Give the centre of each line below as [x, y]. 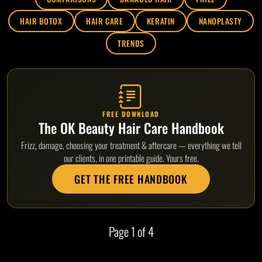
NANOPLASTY [220, 21]
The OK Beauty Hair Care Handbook [131, 127]
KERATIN [161, 21]
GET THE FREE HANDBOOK [131, 179]
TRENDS [131, 43]
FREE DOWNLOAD [131, 114]
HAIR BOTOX [41, 21]
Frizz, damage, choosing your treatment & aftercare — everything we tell [131, 145]
